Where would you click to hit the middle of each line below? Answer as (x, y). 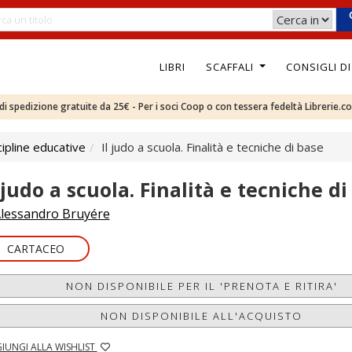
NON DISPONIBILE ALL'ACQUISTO (202, 316)
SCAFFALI (231, 66)
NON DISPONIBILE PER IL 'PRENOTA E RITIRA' (202, 286)
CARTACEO (35, 249)
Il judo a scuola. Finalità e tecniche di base (213, 147)
